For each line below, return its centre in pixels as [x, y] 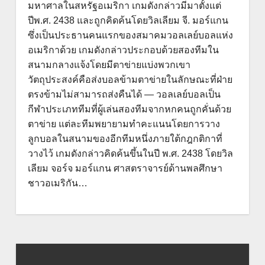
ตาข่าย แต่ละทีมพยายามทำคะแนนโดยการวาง [124, 124]
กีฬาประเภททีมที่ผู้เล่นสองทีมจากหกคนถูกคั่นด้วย [129, 109]
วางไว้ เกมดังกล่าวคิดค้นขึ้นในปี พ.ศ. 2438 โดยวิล [130, 153]
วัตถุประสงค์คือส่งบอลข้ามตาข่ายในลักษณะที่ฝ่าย [130, 80]
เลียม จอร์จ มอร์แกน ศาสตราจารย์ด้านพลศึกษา [125, 168]
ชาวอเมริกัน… [57, 183]
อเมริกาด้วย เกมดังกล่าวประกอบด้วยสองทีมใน [123, 50]
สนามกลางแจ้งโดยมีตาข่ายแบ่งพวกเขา [109, 65]
